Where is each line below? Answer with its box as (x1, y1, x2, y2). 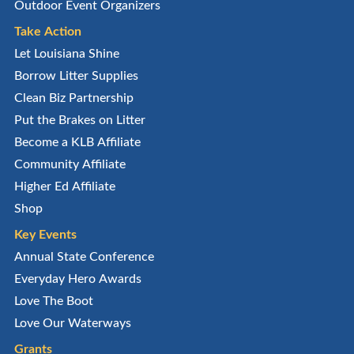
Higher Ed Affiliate (13, 179, 115, 193)
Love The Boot (13, 294, 93, 307)
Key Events (13, 228, 77, 241)
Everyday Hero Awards (13, 272, 141, 285)
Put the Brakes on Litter (13, 113, 145, 126)
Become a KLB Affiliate (13, 135, 141, 149)
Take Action (13, 24, 81, 38)
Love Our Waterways (13, 316, 131, 330)
